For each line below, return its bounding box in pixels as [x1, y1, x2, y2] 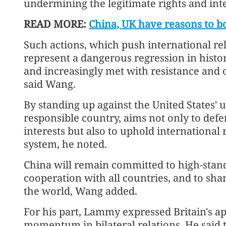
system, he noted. [24, 137, 107, 151]
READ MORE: [24, 17, 89, 31]
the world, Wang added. [24, 184, 137, 198]
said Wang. [24, 77, 76, 91]
